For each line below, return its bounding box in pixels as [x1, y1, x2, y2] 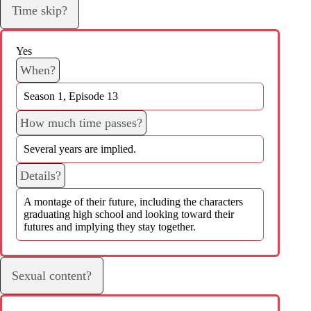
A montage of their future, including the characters [24, 195, 243, 208]
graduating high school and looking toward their [24, 208, 234, 220]
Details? [20, 168, 61, 183]
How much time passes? [20, 115, 142, 130]
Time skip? [12, 3, 67, 17]
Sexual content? [12, 268, 92, 283]
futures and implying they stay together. [24, 220, 196, 233]
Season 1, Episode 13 [24, 90, 118, 102]
